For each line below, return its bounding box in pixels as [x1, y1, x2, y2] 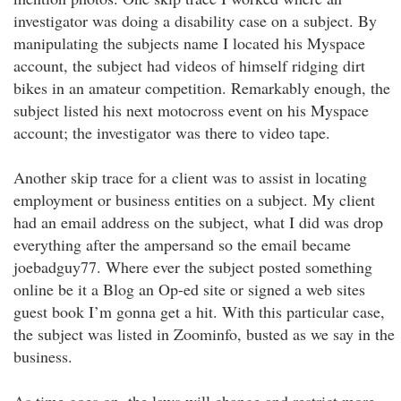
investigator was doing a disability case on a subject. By [13, 10, 377, 31]
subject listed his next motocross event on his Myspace [13, 99, 369, 121]
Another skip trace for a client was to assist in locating [13, 166, 367, 188]
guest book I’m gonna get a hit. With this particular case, [13, 301, 385, 322]
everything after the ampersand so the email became [13, 234, 351, 255]
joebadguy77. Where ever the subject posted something [13, 256, 372, 277]
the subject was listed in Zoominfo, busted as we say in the [13, 323, 395, 345]
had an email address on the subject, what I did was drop [13, 211, 383, 233]
